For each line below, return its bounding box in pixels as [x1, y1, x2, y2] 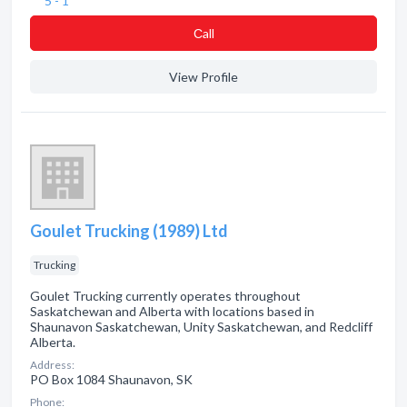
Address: [30, 358, 74, 372]
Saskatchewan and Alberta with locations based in [30, 303, 314, 319]
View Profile [169, 69, 238, 84]
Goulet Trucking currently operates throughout [30, 288, 301, 303]
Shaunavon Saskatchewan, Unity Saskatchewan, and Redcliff [30, 319, 372, 334]
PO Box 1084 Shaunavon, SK [30, 372, 193, 387]
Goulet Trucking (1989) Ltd [30, 221, 228, 241]
